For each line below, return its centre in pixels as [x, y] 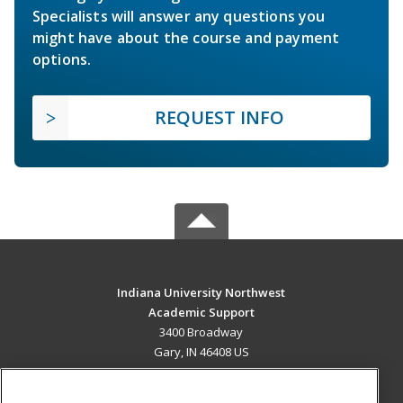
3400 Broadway [201, 332]
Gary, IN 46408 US [201, 352]
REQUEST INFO [219, 118]
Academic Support [201, 313]
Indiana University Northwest [201, 293]
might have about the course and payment [186, 38]
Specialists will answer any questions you [179, 17]
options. [62, 60]
